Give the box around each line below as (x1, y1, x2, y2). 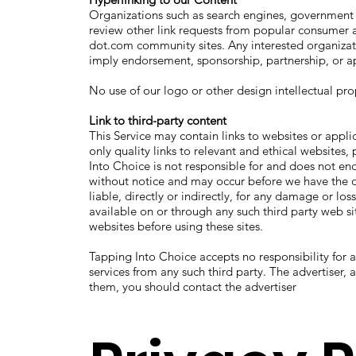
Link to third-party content (88, 112, 226, 128)
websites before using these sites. (88, 218, 263, 234)
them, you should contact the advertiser (88, 278, 296, 294)
